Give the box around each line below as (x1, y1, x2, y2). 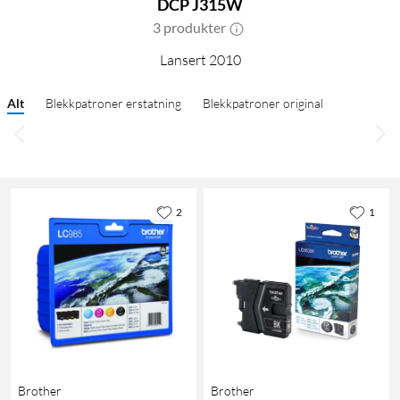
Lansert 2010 (159, 51, 241, 70)
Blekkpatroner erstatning (46, 96, 181, 112)
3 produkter (153, 19, 226, 37)
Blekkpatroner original (203, 96, 323, 112)
